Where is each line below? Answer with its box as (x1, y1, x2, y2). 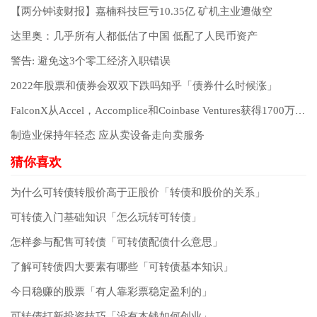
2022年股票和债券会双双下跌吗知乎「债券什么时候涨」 (11, 80, 277, 92)
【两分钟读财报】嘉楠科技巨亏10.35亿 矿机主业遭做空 (11, 6, 272, 18)
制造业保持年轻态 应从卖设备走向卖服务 (11, 129, 204, 142)
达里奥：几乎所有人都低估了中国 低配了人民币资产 (11, 30, 258, 42)
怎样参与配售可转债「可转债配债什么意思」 (11, 236, 223, 248)
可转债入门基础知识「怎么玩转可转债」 (11, 212, 202, 224)
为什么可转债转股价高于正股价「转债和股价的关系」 (11, 187, 265, 199)
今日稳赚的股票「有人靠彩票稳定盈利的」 (11, 286, 212, 298)
